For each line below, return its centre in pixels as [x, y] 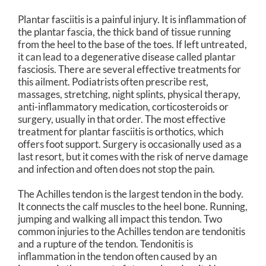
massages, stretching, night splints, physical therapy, [129, 94]
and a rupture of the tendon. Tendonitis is [105, 243]
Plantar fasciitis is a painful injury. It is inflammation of [132, 19]
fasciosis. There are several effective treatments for [129, 69]
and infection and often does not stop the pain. [116, 169]
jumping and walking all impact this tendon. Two [120, 218]
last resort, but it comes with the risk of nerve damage [133, 156]
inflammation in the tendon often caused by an [117, 256]
